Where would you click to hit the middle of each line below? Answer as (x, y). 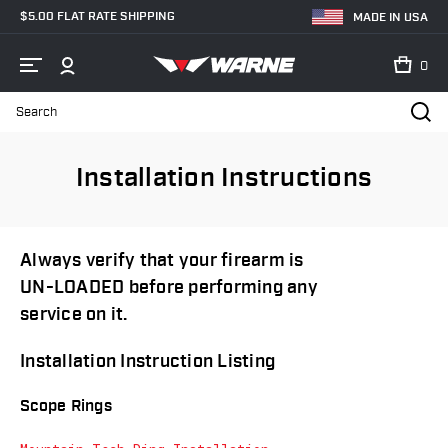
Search (40, 122)
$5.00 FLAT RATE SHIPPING (97, 16)
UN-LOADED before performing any (169, 287)
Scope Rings (66, 406)
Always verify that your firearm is (162, 260)
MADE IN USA (390, 17)
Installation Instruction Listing (147, 361)
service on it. (74, 314)
